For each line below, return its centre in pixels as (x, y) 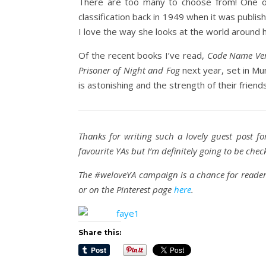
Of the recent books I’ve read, (143, 55)
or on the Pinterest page (126, 189)
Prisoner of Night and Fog (129, 70)
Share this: (100, 232)
